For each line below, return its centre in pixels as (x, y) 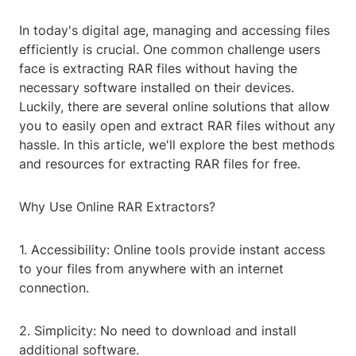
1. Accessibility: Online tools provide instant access (172, 250)
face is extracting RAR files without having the (158, 69)
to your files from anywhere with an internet (151, 269)
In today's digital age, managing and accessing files (174, 31)
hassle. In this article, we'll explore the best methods (177, 145)
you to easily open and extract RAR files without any (177, 126)
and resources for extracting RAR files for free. (160, 164)
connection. (54, 288)
